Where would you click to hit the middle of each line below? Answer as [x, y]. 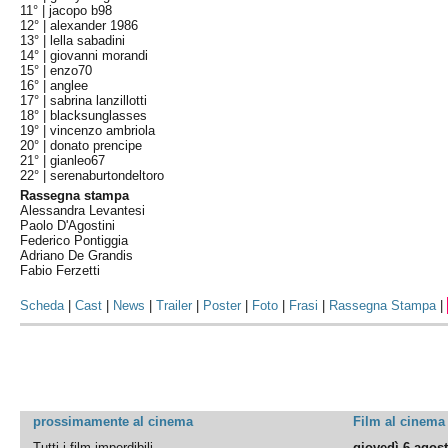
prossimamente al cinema [113, 421]
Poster [222, 305]
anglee [69, 85]
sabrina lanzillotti [99, 100]
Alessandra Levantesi [83, 210]
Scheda [42, 305]
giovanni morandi [99, 55]
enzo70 [71, 70]
